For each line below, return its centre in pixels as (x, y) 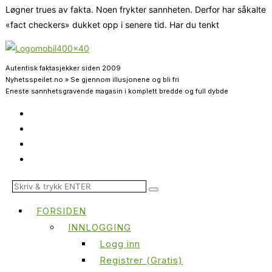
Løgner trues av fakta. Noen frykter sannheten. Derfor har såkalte (136, 10)
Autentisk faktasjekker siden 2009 (63, 68)
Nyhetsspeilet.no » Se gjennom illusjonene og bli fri (92, 80)
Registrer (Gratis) (141, 260)
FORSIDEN (61, 211)
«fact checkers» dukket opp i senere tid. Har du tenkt (112, 25)
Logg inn (120, 244)
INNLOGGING (100, 228)
